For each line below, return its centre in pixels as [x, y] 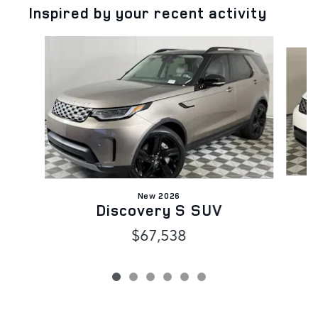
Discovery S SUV [159, 210]
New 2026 [159, 195]
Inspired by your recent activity [148, 12]
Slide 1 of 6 [37, 42]
